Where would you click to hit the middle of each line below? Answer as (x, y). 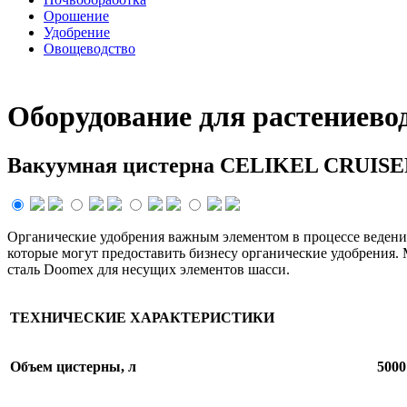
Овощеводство (89, 49)
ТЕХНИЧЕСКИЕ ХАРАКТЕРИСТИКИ (142, 317)
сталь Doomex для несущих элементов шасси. (149, 269)
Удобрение (77, 32)
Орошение (76, 16)
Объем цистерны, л (73, 366)
